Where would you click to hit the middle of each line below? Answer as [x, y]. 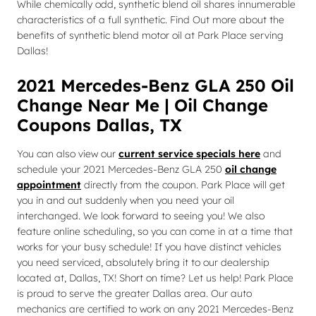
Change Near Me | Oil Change [142, 105]
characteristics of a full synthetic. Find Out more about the [151, 20]
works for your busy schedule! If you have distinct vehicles [149, 247]
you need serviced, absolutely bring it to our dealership [143, 262]
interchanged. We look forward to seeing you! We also [141, 216]
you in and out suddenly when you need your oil [126, 200]
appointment [49, 185]
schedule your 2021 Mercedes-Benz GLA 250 [121, 169]
